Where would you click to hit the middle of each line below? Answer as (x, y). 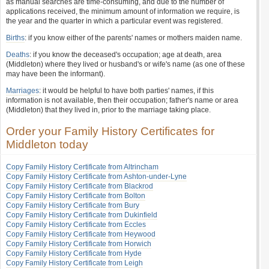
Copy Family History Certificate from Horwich (79, 244)
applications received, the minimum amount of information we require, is (123, 11)
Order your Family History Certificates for (110, 131)
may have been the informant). (56, 74)
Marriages (23, 91)
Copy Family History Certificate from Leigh (74, 263)
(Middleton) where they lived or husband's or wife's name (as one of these (125, 64)
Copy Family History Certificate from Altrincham (82, 167)
